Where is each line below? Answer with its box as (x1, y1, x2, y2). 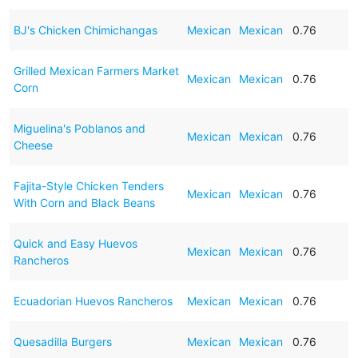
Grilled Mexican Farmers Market (13, 63, 179, 78)
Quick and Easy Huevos (13, 236, 137, 250)
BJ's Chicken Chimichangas (13, 22, 157, 37)
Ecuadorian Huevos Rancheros (13, 293, 173, 308)
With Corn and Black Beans (13, 195, 155, 209)
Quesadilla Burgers (13, 334, 112, 348)
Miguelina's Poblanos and (13, 121, 145, 135)
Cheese (13, 137, 53, 152)
